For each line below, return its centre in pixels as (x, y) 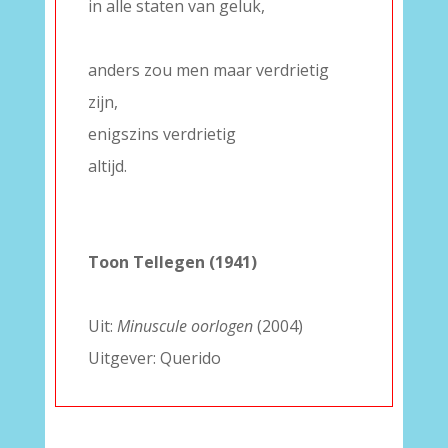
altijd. (107, 166)
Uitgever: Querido (154, 358)
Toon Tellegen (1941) (172, 262)
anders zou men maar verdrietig (208, 70)
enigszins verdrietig (161, 134)
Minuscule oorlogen (184, 326)
